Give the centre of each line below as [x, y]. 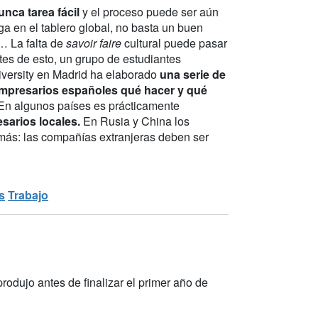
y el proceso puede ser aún [149, 11]
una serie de [193, 74]
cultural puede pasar [174, 43]
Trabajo [28, 194]
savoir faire [94, 43]
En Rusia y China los [135, 121]
